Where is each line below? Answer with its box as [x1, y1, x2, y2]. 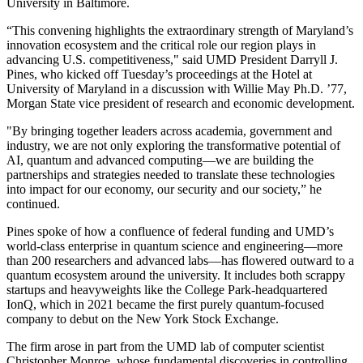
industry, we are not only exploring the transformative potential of [6, 139, 340, 153]
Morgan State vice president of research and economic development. [6, 96, 355, 111]
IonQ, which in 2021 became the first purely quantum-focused [6, 297, 324, 312]
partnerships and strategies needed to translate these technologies [6, 168, 335, 182]
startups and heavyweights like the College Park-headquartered [6, 283, 327, 297]
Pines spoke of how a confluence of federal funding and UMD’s [6, 224, 334, 239]
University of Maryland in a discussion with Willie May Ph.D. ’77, [6, 82, 347, 96]
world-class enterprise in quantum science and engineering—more [6, 239, 343, 254]
